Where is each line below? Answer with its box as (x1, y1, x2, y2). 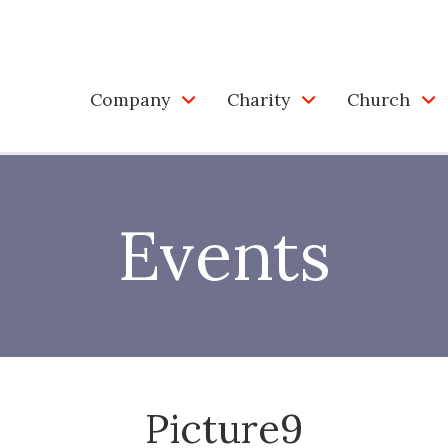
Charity (227, 87, 290, 111)
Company (90, 87, 170, 111)
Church (347, 87, 410, 111)
